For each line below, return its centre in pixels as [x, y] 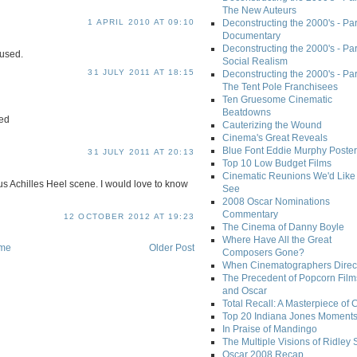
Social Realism [255, 62]
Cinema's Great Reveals [275, 138]
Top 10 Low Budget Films [277, 164]
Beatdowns [247, 113]
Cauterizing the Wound [272, 126]
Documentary [251, 36]
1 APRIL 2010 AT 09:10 [141, 22]
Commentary [250, 215]
